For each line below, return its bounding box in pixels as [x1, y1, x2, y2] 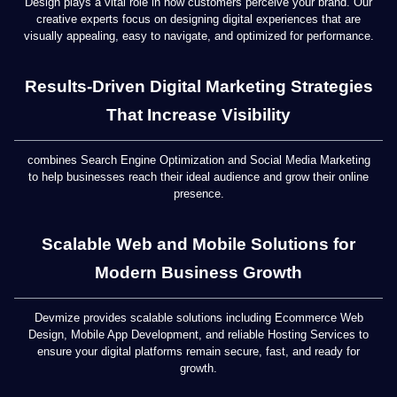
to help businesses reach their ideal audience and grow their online [28, 170, 369, 183]
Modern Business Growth [95, 263, 302, 282]
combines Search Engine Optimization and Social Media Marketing [27, 153, 370, 167]
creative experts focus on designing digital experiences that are [36, 12, 361, 26]
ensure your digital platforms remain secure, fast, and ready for [37, 345, 360, 358]
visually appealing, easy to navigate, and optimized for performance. [23, 29, 374, 43]
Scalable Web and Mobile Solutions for [42, 235, 355, 253]
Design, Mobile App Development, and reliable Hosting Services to [28, 328, 369, 341]
